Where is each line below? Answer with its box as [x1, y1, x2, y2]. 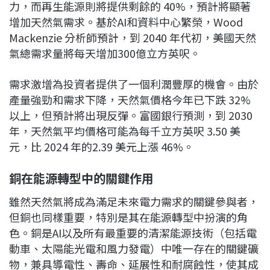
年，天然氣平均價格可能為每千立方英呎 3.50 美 [9, 123, 240, 139]
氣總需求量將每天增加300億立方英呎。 [9, 45, 201, 61]
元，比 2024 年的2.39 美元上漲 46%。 [9, 139, 194, 155]
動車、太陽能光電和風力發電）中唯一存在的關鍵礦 [9, 240, 259, 257]
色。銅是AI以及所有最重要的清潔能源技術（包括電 [9, 225, 257, 241]
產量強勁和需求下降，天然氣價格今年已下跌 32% [9, 92, 251, 108]
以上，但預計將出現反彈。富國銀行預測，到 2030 [9, 107, 253, 124]
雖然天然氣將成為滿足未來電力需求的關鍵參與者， [9, 193, 259, 210]
